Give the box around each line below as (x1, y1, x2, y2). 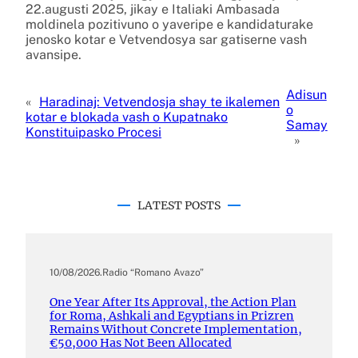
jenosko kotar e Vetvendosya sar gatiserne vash (26, 31, 307, 47)
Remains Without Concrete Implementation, (50, 322, 302, 337)
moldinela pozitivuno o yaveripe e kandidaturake (26, 16, 313, 32)
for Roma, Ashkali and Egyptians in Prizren (50, 308, 294, 324)
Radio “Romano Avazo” (102, 266, 204, 278)
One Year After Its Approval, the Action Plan (50, 295, 296, 310)
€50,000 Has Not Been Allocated (50, 336, 232, 351)
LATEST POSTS (137, 197, 221, 213)
